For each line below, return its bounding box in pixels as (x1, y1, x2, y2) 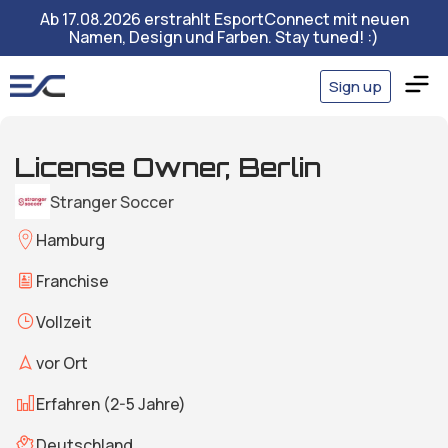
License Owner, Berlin (15, 151, 321, 183)
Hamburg (36, 228, 105, 251)
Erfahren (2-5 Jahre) (36, 392, 186, 415)
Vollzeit (36, 310, 92, 333)
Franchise (36, 269, 109, 292)
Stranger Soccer (50, 190, 174, 213)
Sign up (329, 75, 382, 97)
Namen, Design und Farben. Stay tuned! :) (69, 26, 379, 48)
